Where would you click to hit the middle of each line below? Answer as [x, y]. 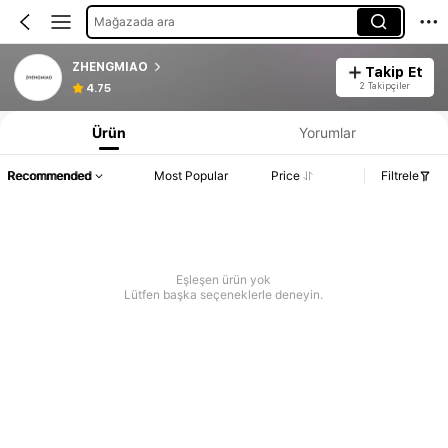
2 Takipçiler [385, 85]
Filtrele [400, 176]
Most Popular [191, 176]
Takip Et [394, 71]
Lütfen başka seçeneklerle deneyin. [224, 295]
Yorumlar [328, 132]
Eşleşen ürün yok [224, 280]
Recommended [49, 176]
